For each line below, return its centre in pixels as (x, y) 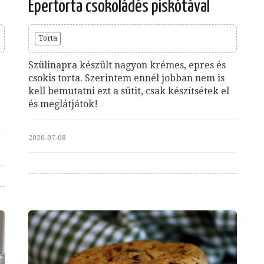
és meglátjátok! (63, 104)
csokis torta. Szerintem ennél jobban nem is (126, 78)
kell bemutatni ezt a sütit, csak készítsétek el (129, 91)
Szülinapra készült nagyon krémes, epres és (127, 65)
